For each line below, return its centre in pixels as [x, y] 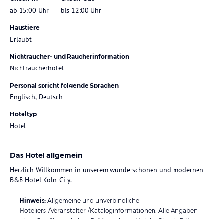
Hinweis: [33, 200]
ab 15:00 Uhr [29, 10]
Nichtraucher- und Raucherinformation [69, 56]
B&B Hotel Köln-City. [41, 180]
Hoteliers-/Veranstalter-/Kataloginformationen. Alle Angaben [109, 210]
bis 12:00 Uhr [81, 10]
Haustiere [25, 27]
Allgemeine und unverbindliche [93, 200]
